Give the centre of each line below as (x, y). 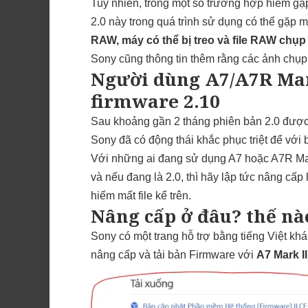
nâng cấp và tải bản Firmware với (174, 254)
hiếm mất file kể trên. (141, 195)
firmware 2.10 (155, 101)
